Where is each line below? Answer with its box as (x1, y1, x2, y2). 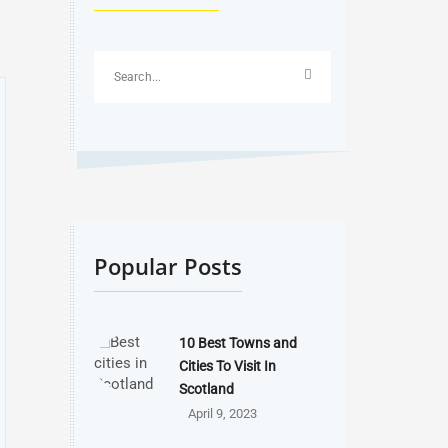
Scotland (178, 381, 234, 397)
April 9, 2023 (187, 406, 257, 421)
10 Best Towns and (178, 335, 297, 351)
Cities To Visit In (178, 358, 276, 374)
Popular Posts (93, 251, 242, 281)
